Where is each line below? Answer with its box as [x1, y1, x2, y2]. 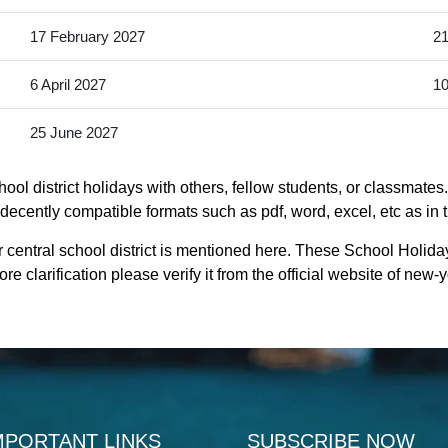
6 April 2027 [29, 76, 106, 94]
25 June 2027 [29, 124, 118, 142]
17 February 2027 [29, 28, 145, 46]
